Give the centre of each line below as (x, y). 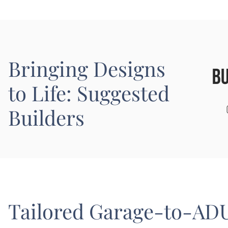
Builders (46, 117)
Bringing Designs (87, 68)
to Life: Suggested (89, 93)
